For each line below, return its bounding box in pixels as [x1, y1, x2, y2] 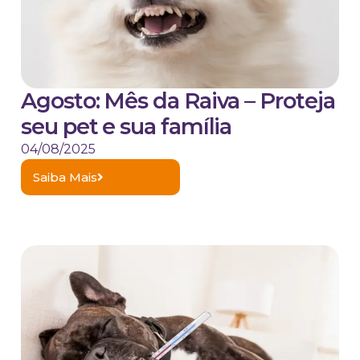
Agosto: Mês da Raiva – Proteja [21, 88, 335, 115]
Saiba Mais [33, 170, 97, 186]
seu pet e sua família [21, 113, 232, 141]
